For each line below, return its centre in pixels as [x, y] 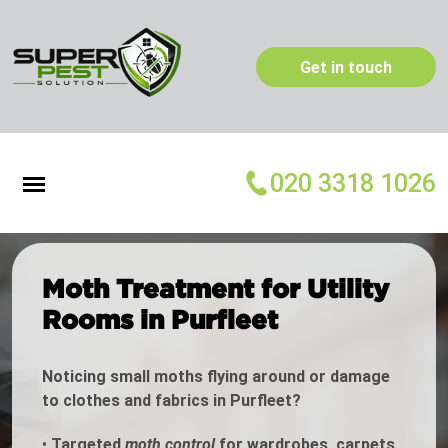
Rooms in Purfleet [160, 319]
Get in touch [346, 67]
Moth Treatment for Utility [215, 288]
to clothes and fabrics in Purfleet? [171, 401]
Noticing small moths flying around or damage [216, 377]
